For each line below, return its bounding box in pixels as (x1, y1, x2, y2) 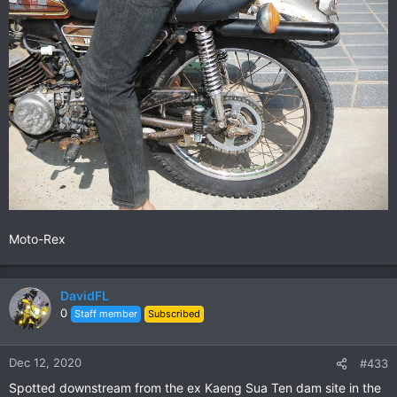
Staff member (74, 307, 137, 320)
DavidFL (60, 287, 109, 303)
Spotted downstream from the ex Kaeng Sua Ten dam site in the (9, 379, 381, 395)
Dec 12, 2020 (9, 354, 82, 370)
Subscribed (148, 307, 200, 320)
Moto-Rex (9, 230, 66, 246)
